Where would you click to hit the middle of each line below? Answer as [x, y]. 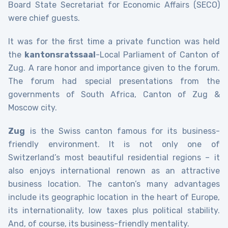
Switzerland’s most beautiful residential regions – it [114, 158]
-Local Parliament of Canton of [158, 55]
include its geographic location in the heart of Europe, [114, 197]
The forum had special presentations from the [114, 81]
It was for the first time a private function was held [114, 42]
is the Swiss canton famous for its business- [122, 131]
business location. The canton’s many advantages [114, 184]
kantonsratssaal [60, 55]
